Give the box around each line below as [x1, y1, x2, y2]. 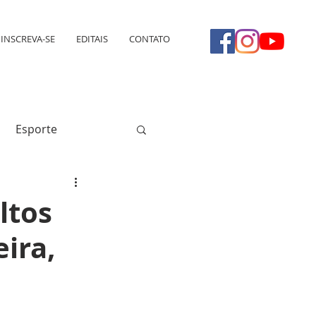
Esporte [16, 121, 57, 137]
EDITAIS [76, 32, 108, 45]
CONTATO [129, 32, 170, 45]
